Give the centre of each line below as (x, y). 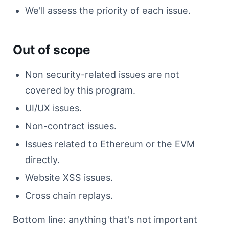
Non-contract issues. (71, 126)
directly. (42, 160)
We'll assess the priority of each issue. (108, 10)
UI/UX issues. (53, 108)
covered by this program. (80, 90)
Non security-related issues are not (102, 74)
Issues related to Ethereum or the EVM (110, 144)
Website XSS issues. (69, 178)
